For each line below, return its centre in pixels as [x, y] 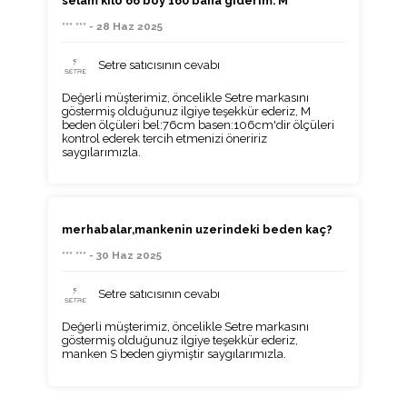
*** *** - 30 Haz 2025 [111, 255]
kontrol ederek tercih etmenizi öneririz [164, 138]
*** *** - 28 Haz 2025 [112, 26]
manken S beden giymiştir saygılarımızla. [174, 353]
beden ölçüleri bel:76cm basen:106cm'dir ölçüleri [198, 124]
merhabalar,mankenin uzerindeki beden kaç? [197, 230]
